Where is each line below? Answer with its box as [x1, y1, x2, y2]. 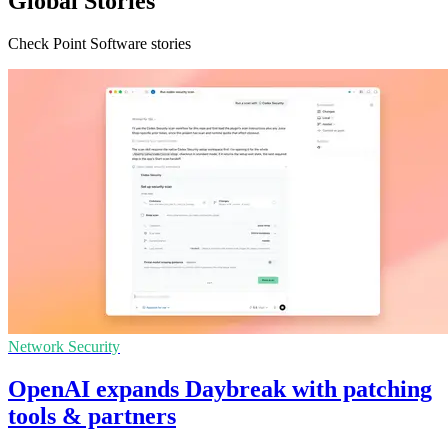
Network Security [8, 337, 120, 355]
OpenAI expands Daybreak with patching [8, 375, 432, 402]
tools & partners [8, 402, 176, 429]
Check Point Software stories [8, 34, 191, 52]
